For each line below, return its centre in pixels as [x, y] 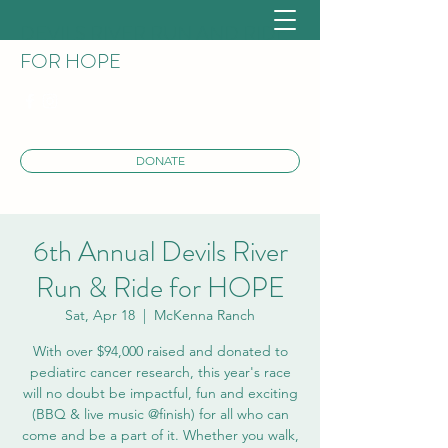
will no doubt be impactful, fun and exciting [160, 392]
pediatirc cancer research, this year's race [160, 371]
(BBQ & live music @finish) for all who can [160, 413]
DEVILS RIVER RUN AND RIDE [154, 33]
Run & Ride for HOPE [160, 287]
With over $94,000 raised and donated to [160, 350]
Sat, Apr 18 [100, 314]
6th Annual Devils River [160, 251]
